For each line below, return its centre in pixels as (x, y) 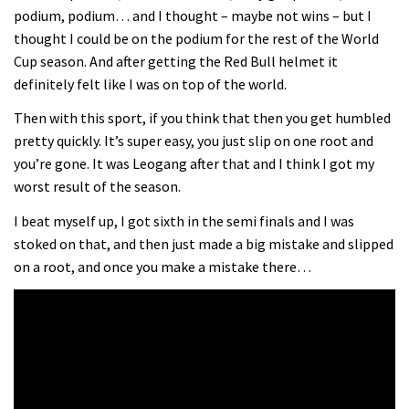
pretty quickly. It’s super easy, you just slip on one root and (194, 141)
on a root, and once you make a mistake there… (163, 266)
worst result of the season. (97, 187)
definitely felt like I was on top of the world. (150, 84)
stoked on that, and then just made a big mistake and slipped (204, 243)
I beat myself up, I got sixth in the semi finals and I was (184, 220)
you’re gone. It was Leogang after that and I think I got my (194, 164)
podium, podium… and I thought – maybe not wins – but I (193, 15)
